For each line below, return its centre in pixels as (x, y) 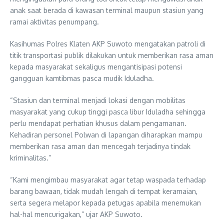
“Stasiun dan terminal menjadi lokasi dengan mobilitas (98, 100)
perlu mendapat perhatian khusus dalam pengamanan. (98, 123)
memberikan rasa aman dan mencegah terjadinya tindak (100, 146)
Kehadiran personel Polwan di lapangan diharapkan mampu (106, 134)
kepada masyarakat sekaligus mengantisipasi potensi (96, 66)
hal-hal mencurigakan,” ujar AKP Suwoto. (76, 214)
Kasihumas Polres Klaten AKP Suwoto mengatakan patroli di (108, 43)
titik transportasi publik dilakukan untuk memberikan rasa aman (112, 55)
